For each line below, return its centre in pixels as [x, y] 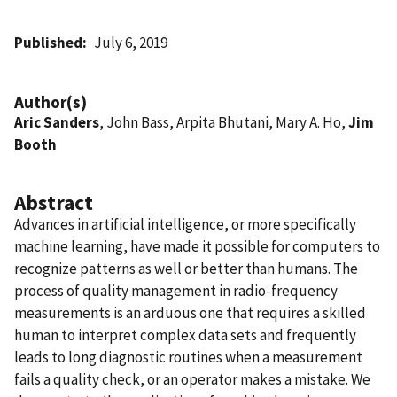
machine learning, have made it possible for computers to [197, 246]
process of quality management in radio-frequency [176, 290]
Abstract [54, 202]
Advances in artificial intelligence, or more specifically [185, 224]
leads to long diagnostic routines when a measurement [188, 357]
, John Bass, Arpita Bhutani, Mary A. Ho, [224, 122]
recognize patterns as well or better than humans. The [186, 268]
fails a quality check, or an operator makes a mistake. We [192, 379]
